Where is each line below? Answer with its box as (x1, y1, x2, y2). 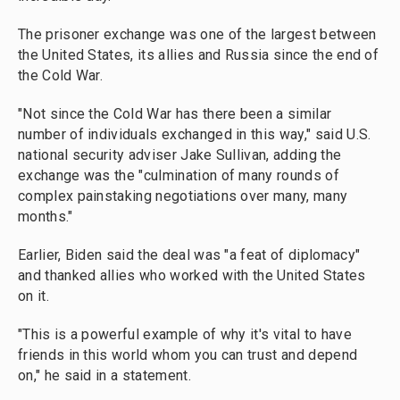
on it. (18, 287, 49, 305)
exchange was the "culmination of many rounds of (18, 167, 339, 185)
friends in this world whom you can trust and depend (18, 346, 358, 364)
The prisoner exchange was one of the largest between (18, 26, 377, 44)
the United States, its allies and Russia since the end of (18, 46, 379, 64)
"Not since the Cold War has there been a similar (18, 105, 332, 123)
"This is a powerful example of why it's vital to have (18, 326, 352, 344)
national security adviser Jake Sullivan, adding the (18, 146, 342, 164)
